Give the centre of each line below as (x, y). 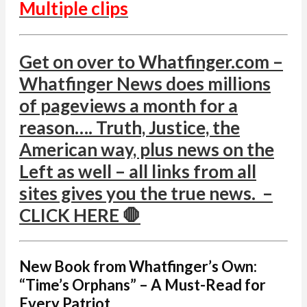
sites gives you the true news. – (146, 193)
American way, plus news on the (147, 149)
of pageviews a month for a (128, 105)
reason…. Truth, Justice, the (130, 127)
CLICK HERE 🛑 (80, 215)
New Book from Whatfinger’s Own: (138, 267)
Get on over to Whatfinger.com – (151, 61)
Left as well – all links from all (138, 171)
